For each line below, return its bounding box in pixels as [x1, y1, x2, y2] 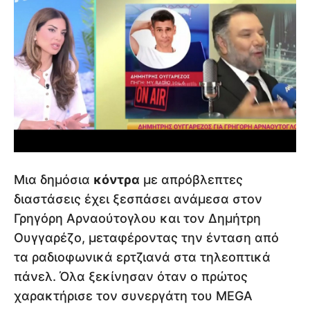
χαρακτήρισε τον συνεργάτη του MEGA [14, 288, 253, 303]
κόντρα [93, 172, 140, 187]
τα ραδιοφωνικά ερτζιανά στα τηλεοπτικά [14, 249, 271, 264]
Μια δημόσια [14, 172, 93, 187]
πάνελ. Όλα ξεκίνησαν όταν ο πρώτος [14, 268, 248, 284]
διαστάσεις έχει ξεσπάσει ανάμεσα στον [14, 191, 262, 206]
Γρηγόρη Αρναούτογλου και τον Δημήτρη [14, 210, 261, 226]
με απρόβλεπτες [140, 172, 243, 187]
